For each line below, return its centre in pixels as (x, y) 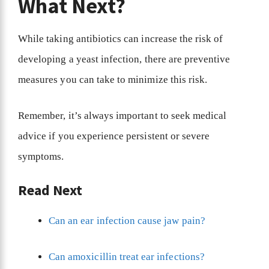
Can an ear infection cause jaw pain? (127, 221)
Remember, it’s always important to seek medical (122, 115)
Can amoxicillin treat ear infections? (127, 256)
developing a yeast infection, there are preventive (124, 59)
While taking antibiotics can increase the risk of (121, 39)
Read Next (50, 190)
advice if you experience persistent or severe (114, 136)
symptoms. (41, 156)
